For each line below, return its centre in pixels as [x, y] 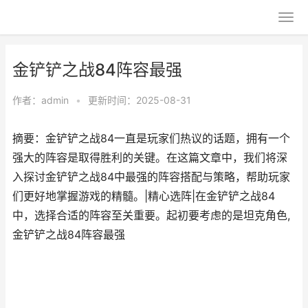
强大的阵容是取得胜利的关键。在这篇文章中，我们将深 [150, 158]
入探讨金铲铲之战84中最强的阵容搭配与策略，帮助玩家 [151, 177]
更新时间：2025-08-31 [140, 100]
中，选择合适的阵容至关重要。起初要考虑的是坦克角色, [151, 216]
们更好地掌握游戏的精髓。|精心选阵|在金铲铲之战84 [144, 196]
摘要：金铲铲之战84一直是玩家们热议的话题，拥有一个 [151, 139]
